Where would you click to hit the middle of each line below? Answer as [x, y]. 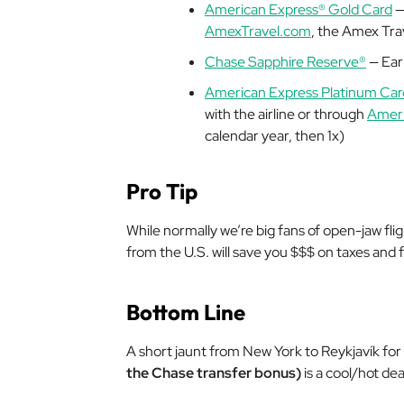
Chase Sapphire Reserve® [285, 62]
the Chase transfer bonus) [214, 373]
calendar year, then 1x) [275, 136]
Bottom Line [186, 312]
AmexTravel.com [258, 31]
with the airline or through [286, 114]
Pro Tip [162, 191]
